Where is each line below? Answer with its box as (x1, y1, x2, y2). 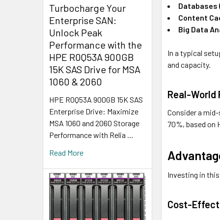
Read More (49, 147, 83, 157)
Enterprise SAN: (49, 14, 116, 26)
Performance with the (49, 38, 142, 51)
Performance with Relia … (49, 130, 134, 139)
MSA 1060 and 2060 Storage (49, 118, 139, 128)
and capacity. (167, 59, 211, 69)
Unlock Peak (49, 26, 102, 38)
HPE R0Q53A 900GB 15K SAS (49, 94, 143, 104)
